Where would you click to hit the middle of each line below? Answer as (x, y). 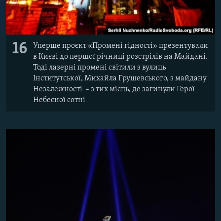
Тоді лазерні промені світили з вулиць (99, 67)
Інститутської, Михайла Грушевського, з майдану (120, 78)
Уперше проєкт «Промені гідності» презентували (121, 46)
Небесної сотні (59, 100)
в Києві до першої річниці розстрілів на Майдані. (120, 56)
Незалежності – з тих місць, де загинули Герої (114, 89)
